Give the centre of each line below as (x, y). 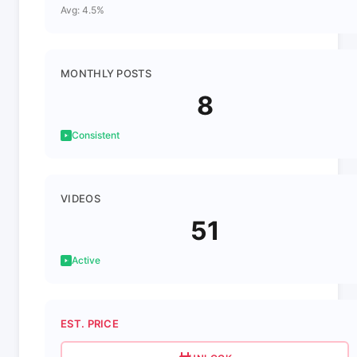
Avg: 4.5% (82, 10)
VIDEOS (80, 198)
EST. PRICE (90, 324)
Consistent (96, 135)
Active (86, 260)
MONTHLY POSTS (106, 73)
